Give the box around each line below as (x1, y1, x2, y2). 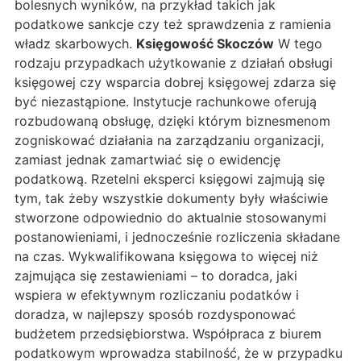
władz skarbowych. (15, 35, 136, 52)
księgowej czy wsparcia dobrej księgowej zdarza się (15, 74, 336, 91)
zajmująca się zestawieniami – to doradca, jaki (15, 268, 297, 284)
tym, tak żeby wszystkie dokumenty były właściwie (15, 190, 328, 207)
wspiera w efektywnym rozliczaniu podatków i (15, 287, 299, 304)
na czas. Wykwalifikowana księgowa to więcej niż (15, 248, 318, 265)
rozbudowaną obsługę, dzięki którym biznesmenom (15, 113, 330, 130)
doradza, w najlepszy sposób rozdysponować (15, 306, 296, 323)
